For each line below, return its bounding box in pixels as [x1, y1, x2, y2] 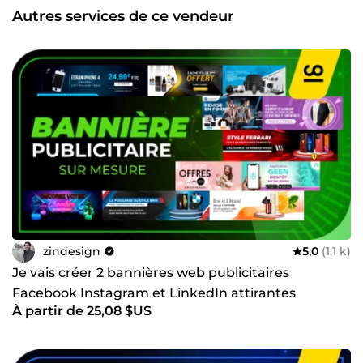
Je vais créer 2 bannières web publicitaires [12, 265, 289, 280]
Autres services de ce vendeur [12, 6, 234, 25]
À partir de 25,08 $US [12, 303, 152, 318]
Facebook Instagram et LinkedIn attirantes [12, 285, 296, 301]
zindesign [43, 243, 100, 258]
